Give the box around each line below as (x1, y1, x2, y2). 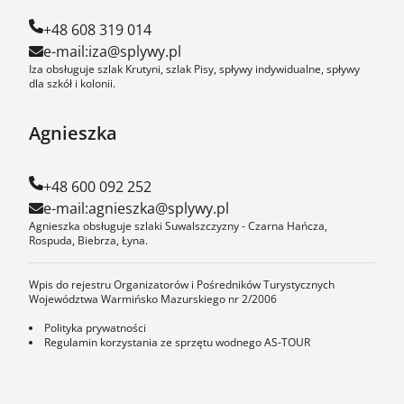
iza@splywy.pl (88, 41, 181, 61)
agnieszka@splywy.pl (88, 198, 229, 218)
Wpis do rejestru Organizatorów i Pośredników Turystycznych (29, 277, 335, 292)
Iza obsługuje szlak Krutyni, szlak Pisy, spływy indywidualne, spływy (29, 61, 360, 77)
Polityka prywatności (44, 320, 146, 335)
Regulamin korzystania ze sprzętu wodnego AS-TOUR (44, 335, 310, 350)
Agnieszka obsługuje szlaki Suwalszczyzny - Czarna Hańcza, (29, 218, 327, 234)
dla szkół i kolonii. (29, 76, 115, 91)
